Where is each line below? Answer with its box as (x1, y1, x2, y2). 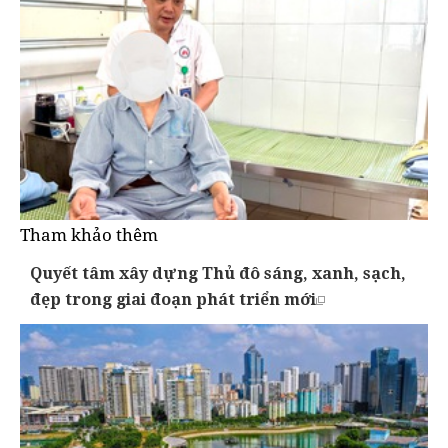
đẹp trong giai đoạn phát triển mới (30, 288, 316, 311)
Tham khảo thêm (20, 223, 158, 247)
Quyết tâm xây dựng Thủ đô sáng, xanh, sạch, (30, 262, 406, 285)
